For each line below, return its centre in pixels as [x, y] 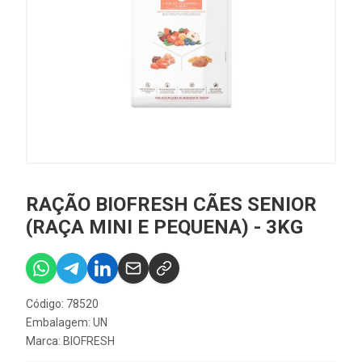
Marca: [44, 341]
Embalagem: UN [67, 322]
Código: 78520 [62, 303]
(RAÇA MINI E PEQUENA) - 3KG [164, 227]
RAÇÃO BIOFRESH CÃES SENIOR [171, 204]
